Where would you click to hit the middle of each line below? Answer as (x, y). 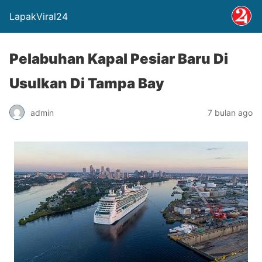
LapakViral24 (39, 16)
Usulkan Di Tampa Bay (87, 83)
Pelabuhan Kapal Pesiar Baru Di (119, 59)
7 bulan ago (230, 112)
